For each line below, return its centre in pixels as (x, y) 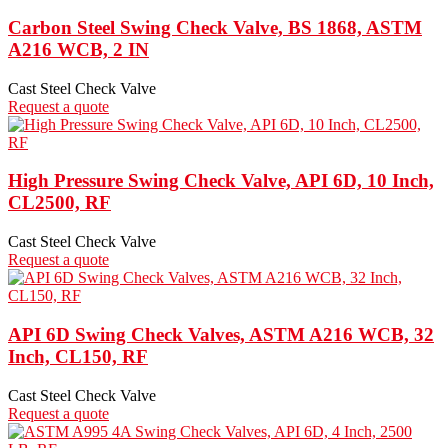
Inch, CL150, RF (78, 356)
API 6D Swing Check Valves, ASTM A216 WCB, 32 (221, 334)
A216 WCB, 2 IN (78, 49)
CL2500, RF (59, 203)
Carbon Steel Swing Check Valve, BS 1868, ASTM (215, 27)
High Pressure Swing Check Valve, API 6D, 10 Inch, (221, 181)
